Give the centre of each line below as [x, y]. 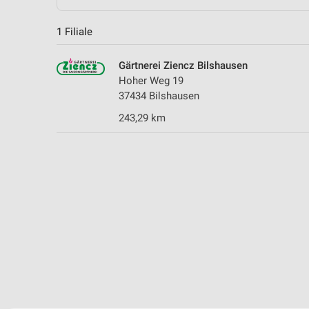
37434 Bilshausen [159, 96]
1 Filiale [74, 31]
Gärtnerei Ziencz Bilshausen [183, 65]
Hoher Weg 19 [151, 80]
